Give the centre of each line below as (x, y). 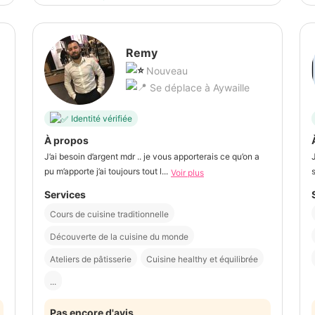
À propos (66, 141)
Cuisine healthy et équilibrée (202, 259)
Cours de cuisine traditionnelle (109, 214)
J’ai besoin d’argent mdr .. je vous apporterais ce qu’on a (152, 157)
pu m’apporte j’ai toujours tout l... (106, 172)
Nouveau (167, 71)
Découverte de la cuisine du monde (119, 236)
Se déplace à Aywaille (198, 88)
